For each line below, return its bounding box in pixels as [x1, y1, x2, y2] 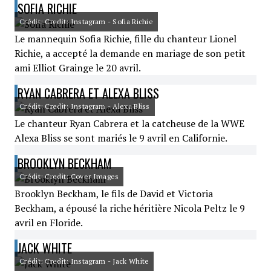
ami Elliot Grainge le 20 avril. [15, 61, 141, 74]
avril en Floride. [15, 216, 83, 229]
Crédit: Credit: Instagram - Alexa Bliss [19, 102, 150, 111]
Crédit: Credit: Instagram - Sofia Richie [19, 17, 153, 26]
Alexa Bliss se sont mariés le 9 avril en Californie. [15, 131, 227, 145]
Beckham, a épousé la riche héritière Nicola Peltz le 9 [15, 201, 245, 215]
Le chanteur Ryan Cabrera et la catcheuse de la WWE [15, 117, 244, 130]
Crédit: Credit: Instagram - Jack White [19, 256, 149, 266]
